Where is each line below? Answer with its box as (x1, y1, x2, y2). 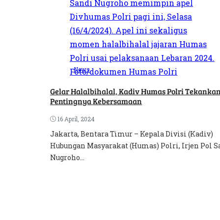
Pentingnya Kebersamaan (50, 95, 142, 106)
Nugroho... (50, 152, 84, 162)
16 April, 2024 (57, 114, 95, 123)
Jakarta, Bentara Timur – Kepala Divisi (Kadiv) (50, 129, 213, 138)
